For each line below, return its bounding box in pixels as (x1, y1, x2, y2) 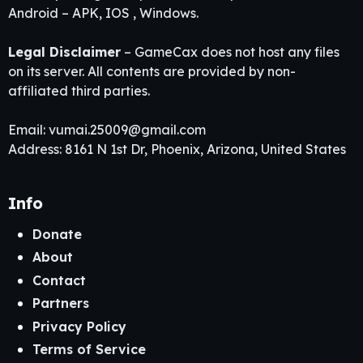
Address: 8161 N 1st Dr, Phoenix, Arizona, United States (8, 141, 346, 158)
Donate (32, 226, 82, 243)
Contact (32, 271, 86, 288)
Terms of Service (32, 340, 146, 357)
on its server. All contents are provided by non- (8, 63, 296, 80)
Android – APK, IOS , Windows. (8, 5, 199, 22)
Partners (32, 295, 89, 312)
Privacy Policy (32, 318, 126, 335)
